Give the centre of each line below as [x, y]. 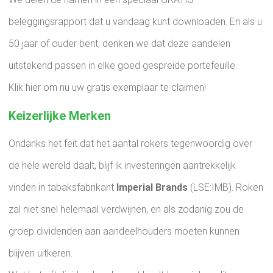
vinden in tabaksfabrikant [62, 188]
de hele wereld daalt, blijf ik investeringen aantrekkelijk [122, 166]
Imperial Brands [152, 188]
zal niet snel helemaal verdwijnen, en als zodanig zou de [126, 210]
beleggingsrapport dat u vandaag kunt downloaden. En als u [135, 22]
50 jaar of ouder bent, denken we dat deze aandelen [119, 44]
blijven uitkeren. [41, 253]
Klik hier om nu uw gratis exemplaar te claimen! [107, 88]
